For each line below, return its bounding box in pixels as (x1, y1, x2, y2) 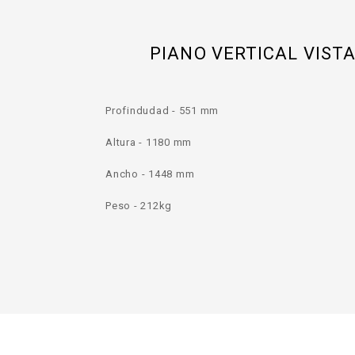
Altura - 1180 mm (105, 136, 195, 148)
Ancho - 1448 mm (105, 167, 195, 180)
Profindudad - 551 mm (105, 104, 219, 116)
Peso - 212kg (105, 199, 175, 212)
